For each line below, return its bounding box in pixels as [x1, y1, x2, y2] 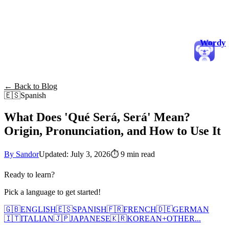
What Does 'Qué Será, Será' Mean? [4, 110, 190, 124]
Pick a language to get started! [4, 187, 101, 196]
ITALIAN [20, 214, 54, 223]
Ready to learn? [4, 170, 55, 179]
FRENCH [123, 204, 156, 214]
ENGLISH [20, 204, 56, 214]
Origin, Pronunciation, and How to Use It [4, 124, 221, 138]
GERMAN [173, 204, 209, 214]
